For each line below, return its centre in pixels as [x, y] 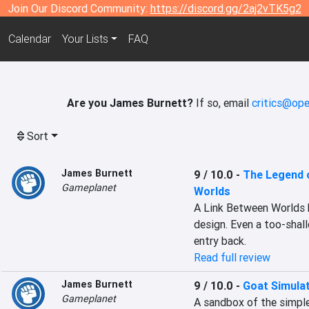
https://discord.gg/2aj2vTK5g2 [226, 8]
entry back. [220, 241]
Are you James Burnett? [130, 103]
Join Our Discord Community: [79, 8]
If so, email [222, 103]
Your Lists [85, 39]
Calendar [29, 39]
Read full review [232, 257]
